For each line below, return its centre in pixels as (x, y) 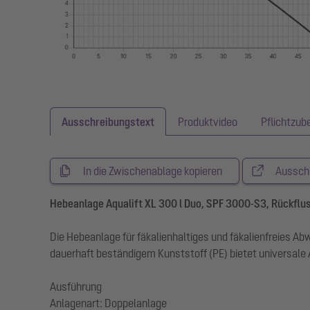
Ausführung (76, 287)
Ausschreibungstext (108, 122)
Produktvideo (208, 122)
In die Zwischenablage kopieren (153, 171)
